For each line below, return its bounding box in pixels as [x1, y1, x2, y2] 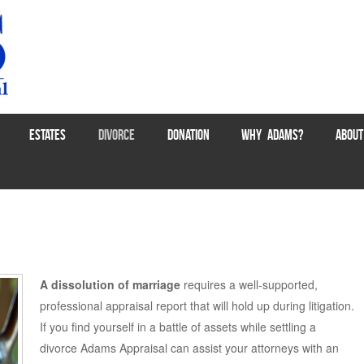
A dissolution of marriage [39, 275, 180, 292]
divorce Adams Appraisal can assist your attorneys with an [39, 339, 339, 356]
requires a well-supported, [180, 275, 318, 292]
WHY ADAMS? [241, 126, 304, 143]
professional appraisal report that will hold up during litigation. [39, 297, 354, 314]
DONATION [167, 126, 210, 143]
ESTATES [29, 126, 67, 143]
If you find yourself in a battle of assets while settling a [39, 318, 316, 335]
